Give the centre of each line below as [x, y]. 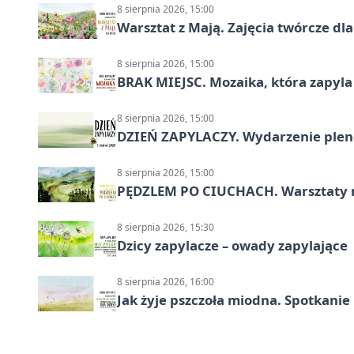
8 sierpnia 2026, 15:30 [166, 228]
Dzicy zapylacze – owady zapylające [232, 246]
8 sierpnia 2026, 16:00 [166, 282]
